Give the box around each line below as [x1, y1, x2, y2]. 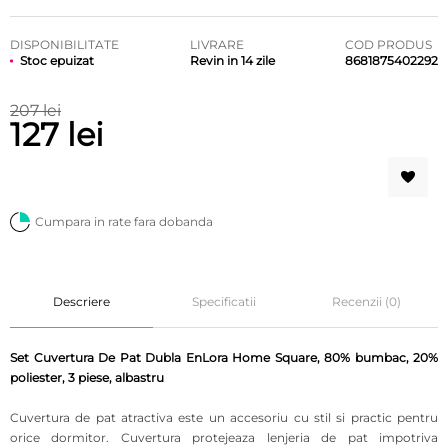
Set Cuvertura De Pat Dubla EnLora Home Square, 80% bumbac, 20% [10, 349, 438, 365]
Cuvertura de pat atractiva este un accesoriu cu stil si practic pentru [10, 409, 438, 425]
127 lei [10, 114, 104, 154]
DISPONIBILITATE [10, 36, 119, 52]
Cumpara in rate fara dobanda [35, 213, 213, 229]
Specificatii [192, 293, 256, 309]
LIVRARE [189, 36, 244, 52]
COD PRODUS [345, 36, 432, 52]
